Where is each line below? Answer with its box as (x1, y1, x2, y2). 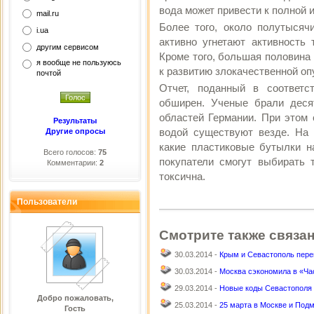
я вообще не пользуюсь (36, 58, 121, 67)
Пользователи (17, 197, 77, 207)
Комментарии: (46, 158, 100, 167)
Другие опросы (45, 127, 105, 135)
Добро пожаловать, (36, 294, 114, 302)
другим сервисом (36, 43, 99, 51)
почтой (36, 69, 61, 77)
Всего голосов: (43, 148, 98, 156)
